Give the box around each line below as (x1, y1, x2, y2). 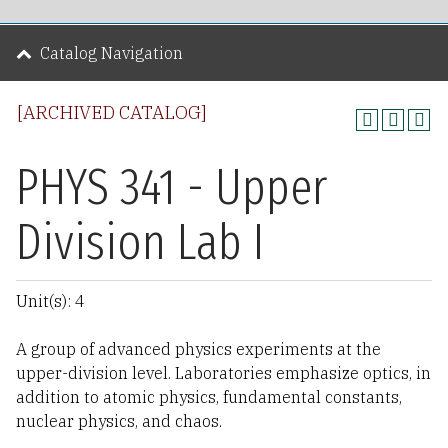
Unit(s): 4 (16, 291, 85, 311)
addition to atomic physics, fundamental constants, (16, 387, 402, 407)
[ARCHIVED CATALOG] (17, 101, 206, 124)
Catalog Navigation (40, 43, 183, 63)
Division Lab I (16, 212, 264, 272)
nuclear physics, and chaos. (16, 411, 222, 431)
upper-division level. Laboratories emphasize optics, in (16, 363, 431, 383)
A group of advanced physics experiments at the (16, 339, 381, 359)
